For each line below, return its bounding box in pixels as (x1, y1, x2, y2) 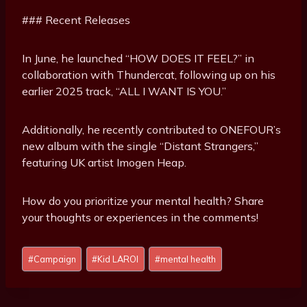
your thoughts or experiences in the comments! (22, 210, 258, 225)
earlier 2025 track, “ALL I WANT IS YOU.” (22, 84, 226, 99)
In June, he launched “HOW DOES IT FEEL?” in (22, 51, 254, 66)
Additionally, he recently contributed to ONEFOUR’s (22, 123, 281, 137)
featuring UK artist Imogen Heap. (22, 156, 186, 170)
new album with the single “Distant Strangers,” (22, 139, 258, 153)
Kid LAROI (97, 253, 139, 265)
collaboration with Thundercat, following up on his (22, 68, 275, 82)
